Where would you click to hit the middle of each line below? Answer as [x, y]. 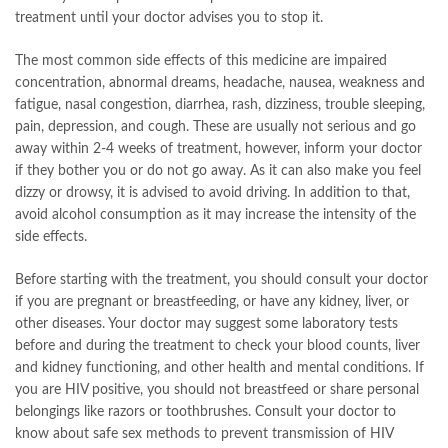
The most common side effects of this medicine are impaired [201, 61]
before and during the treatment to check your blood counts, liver [217, 346]
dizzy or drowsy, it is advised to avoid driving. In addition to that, [212, 193]
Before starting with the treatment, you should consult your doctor [221, 280]
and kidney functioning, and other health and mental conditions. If [219, 368]
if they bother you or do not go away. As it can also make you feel [218, 171]
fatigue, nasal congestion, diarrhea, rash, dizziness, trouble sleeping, [220, 105]
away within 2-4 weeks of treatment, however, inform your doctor [218, 149]
